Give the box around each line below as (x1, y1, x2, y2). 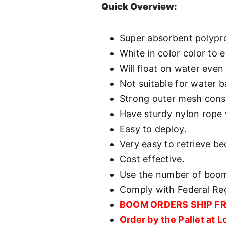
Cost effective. (119, 154, 185, 165)
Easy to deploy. (119, 124, 187, 135)
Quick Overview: (101, 1, 177, 12)
